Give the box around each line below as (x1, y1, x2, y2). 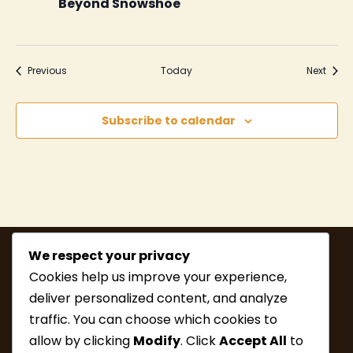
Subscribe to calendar (101, 113, 236, 128)
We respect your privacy (28, 246, 190, 265)
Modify (133, 331, 180, 350)
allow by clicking (29, 331, 133, 350)
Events (65, 63, 97, 76)
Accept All (219, 331, 287, 350)
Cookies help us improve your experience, (29, 267, 287, 286)
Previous (27, 64, 67, 77)
